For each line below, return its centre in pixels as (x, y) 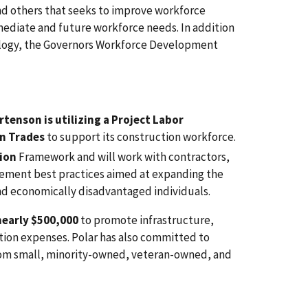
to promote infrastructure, (146, 220)
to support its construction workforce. (140, 137)
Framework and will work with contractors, (123, 157)
